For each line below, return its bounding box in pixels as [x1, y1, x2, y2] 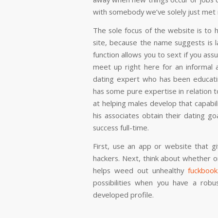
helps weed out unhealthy [93, 165, 188, 175]
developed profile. [93, 189, 154, 200]
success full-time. [93, 122, 149, 132]
